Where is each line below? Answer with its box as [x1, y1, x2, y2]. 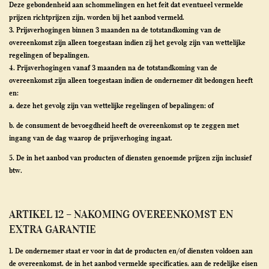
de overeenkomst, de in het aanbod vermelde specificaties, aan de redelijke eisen [9, 259, 258, 268]
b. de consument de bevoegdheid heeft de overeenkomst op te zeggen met [9, 121, 239, 130]
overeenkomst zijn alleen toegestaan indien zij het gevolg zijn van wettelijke [9, 38, 246, 47]
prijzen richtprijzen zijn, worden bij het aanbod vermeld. [9, 13, 184, 22]
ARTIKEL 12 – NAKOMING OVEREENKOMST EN [9, 208, 233, 221]
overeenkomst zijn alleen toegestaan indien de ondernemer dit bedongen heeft [9, 76, 253, 85]
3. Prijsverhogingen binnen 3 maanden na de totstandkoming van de [9, 25, 221, 34]
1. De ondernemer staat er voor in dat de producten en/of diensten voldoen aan [9, 246, 253, 255]
